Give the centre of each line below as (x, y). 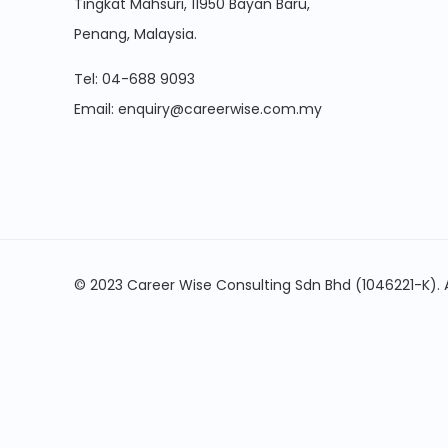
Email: (96, 109)
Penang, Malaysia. (135, 34)
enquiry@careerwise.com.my (220, 109)
